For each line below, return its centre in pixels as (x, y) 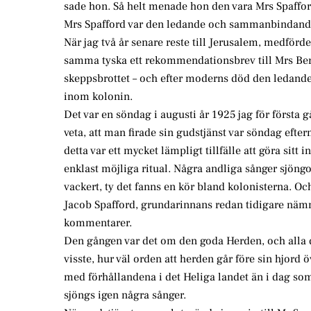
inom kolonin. (98, 97)
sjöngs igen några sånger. (125, 295)
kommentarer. (98, 223)
